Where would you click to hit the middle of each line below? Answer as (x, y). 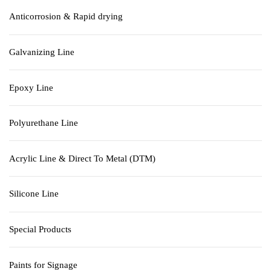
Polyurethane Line (44, 123)
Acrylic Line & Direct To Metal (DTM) (82, 158)
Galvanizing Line (42, 52)
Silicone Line (34, 194)
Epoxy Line (31, 87)
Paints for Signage (43, 265)
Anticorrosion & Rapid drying (66, 17)
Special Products (40, 229)
